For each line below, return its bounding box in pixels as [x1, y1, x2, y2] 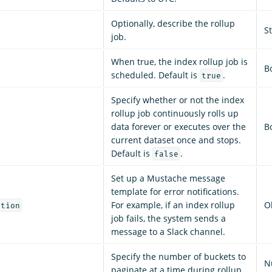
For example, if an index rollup [111, 199, 235, 211]
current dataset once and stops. [111, 134, 241, 146]
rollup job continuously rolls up [111, 107, 239, 119]
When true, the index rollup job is [111, 55, 248, 67]
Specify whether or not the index [111, 93, 244, 106]
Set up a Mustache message [111, 172, 225, 184]
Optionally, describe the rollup [111, 17, 235, 29]
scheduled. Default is [111, 69, 200, 81]
